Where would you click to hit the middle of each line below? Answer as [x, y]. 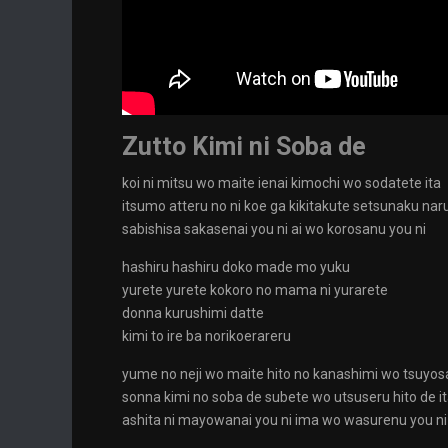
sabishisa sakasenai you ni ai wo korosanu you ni [274, 229]
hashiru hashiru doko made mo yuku [236, 267]
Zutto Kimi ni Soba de [244, 146]
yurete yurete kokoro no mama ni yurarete [255, 290]
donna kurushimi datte [193, 313]
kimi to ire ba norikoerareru [206, 336]
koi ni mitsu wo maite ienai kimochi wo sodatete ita [281, 183]
